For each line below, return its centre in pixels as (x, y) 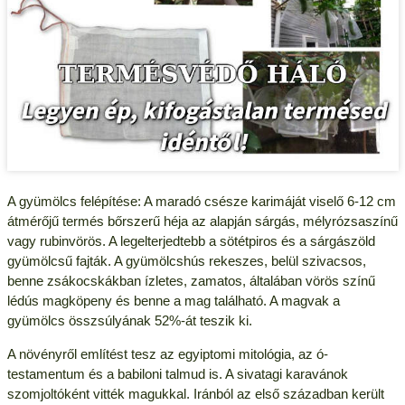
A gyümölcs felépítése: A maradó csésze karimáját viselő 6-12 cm (201, 201)
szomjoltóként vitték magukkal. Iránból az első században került (195, 393)
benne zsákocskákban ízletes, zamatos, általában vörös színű (191, 280)
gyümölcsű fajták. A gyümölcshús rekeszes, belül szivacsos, (186, 260)
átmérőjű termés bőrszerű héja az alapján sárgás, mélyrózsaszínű (202, 221)
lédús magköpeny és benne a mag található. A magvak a (173, 300)
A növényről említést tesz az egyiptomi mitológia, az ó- (167, 353)
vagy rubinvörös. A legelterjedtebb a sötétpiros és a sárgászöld (191, 240)
